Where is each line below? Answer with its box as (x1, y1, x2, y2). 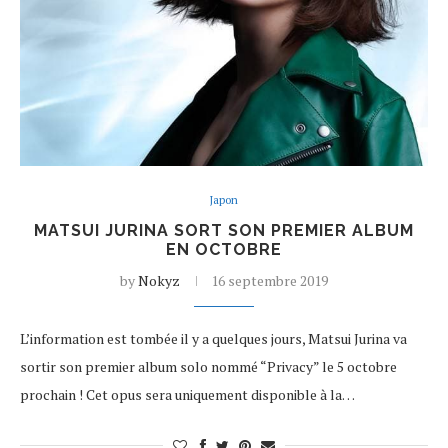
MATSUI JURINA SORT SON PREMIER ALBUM (34, 221, 414, 240)
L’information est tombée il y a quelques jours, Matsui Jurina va (20, 329, 407, 348)
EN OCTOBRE (166, 240, 282, 259)
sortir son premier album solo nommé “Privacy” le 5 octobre (20, 357, 397, 376)
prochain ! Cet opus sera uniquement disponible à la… (20, 385, 355, 404)
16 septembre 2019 (211, 271, 328, 290)
